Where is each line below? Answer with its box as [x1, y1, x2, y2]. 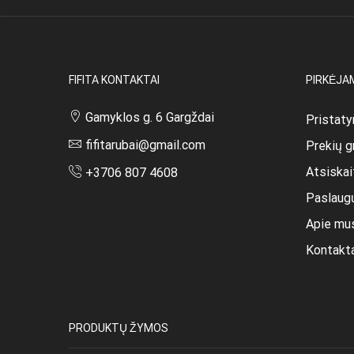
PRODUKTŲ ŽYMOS [69, 321, 168, 334]
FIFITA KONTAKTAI [69, 73, 160, 86]
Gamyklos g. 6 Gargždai [85, 109, 214, 125]
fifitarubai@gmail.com [85, 137, 205, 153]
